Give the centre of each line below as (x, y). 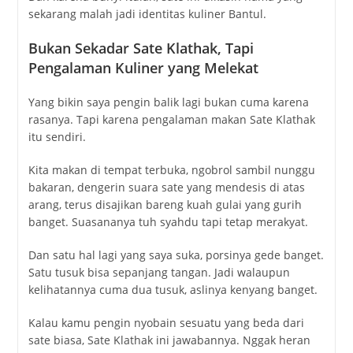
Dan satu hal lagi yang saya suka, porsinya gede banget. (176, 255)
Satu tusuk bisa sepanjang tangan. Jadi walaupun (159, 273)
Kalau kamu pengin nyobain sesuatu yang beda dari (166, 323)
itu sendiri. (57, 137)
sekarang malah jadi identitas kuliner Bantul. (147, 14)
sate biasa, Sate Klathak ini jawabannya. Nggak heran (169, 340)
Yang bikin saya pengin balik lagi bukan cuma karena (168, 102)
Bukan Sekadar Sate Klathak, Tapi (141, 48)
